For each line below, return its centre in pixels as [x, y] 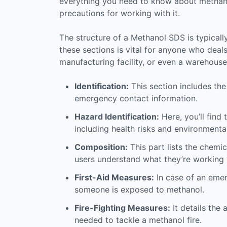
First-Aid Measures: [114, 177]
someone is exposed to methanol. [139, 189]
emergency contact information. [136, 98]
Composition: [101, 147]
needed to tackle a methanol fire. [138, 220]
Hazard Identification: [117, 116]
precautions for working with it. [120, 13]
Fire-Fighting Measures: [122, 207]
